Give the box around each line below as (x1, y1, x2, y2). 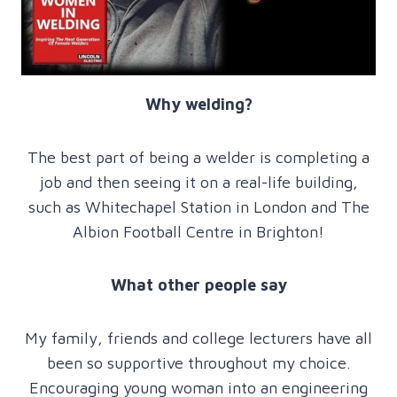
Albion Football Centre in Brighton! (73, 222, 324, 241)
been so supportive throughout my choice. (46, 353, 351, 372)
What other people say (110, 275, 287, 294)
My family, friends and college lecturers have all (25, 328, 372, 347)
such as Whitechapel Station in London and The (27, 197, 370, 216)
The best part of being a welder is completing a (27, 147, 370, 167)
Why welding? (144, 94, 253, 113)
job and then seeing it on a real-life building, (39, 172, 358, 191)
